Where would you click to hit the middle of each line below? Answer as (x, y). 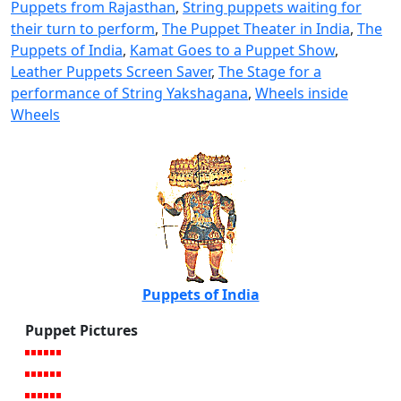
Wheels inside (302, 93)
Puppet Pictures (81, 330)
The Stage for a (270, 71)
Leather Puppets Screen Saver (111, 71)
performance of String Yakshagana (129, 93)
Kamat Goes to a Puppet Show (232, 50)
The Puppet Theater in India (256, 28)
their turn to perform (83, 28)
